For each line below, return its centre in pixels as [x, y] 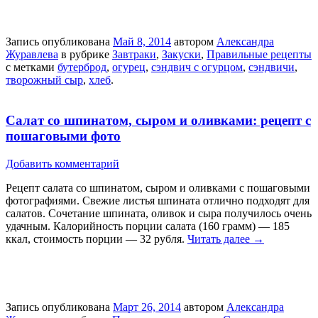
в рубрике [85, 55]
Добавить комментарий [62, 163]
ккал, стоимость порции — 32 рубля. [97, 238]
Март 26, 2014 [147, 307]
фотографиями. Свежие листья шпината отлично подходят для [158, 200]
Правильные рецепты [259, 55]
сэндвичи [272, 67]
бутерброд [82, 67]
